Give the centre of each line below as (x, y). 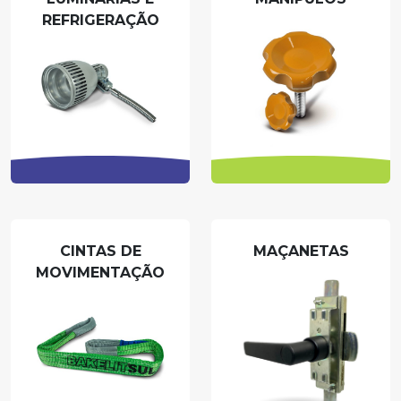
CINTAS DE (100, 251)
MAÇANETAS (301, 251)
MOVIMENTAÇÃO (100, 272)
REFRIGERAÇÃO (100, 21)
